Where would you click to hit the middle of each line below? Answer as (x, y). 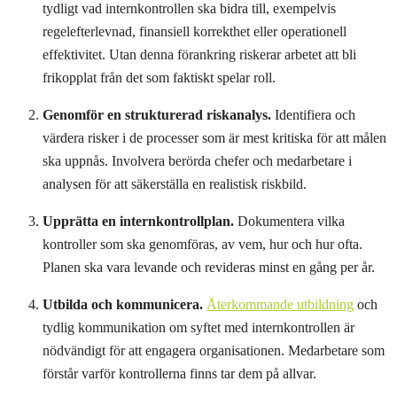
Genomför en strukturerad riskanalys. (157, 114)
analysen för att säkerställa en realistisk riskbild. (175, 183)
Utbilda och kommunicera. (123, 304)
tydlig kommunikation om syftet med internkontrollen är (198, 327)
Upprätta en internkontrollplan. (138, 221)
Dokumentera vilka (289, 221)
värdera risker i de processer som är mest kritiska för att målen (214, 137)
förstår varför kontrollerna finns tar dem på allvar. (179, 373)
